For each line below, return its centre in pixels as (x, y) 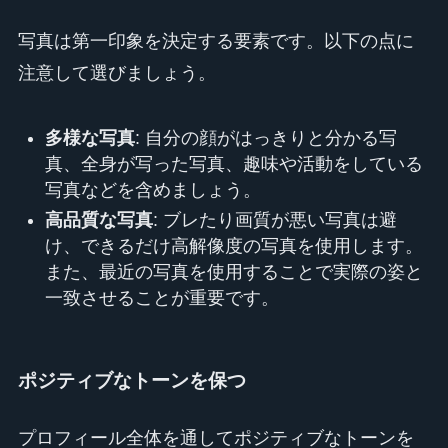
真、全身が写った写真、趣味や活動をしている (233, 163)
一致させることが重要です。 (161, 298)
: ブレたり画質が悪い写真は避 (274, 220)
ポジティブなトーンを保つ (131, 380)
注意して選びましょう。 (116, 72)
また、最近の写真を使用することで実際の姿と (233, 272)
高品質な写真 (98, 220)
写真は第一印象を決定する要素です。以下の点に (215, 40)
